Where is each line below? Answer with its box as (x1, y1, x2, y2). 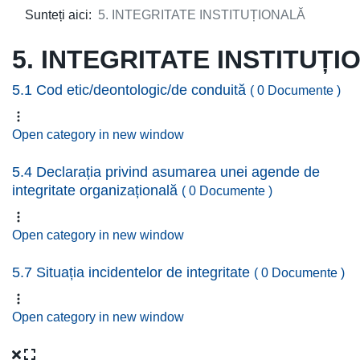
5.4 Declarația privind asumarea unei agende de (12, 164, 320, 180)
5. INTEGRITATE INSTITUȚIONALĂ (98, 8, 305, 22)
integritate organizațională (12, 182, 182, 198)
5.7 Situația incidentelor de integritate (12, 264, 254, 280)
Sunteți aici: (25, 8, 98, 22)
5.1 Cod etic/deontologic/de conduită (12, 82, 250, 98)
